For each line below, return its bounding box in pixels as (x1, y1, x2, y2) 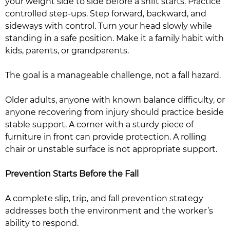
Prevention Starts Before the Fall (5, 169, 139, 179)
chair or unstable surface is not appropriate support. (5, 144, 217, 154)
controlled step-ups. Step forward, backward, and (5, 9, 206, 18)
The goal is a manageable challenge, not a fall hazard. (5, 70, 221, 80)
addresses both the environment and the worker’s (5, 206, 213, 216)
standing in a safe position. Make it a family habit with (5, 33, 224, 43)
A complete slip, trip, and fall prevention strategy (5, 194, 203, 203)
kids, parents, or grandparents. (5, 46, 129, 55)
